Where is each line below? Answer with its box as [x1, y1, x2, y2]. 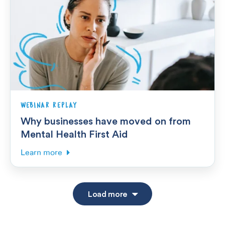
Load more [88, 188, 127, 199]
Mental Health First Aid [21, 127, 128, 140]
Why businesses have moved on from [21, 114, 191, 127]
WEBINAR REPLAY [21, 100, 77, 110]
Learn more [21, 148, 62, 157]
